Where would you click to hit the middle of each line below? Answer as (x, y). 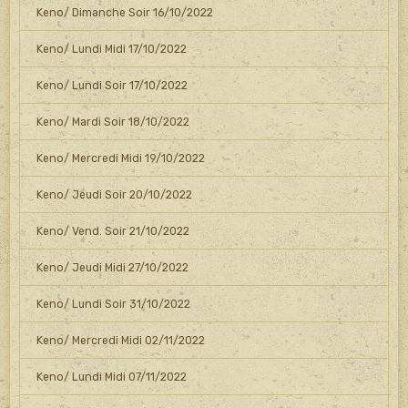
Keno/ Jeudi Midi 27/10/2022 (112, 267)
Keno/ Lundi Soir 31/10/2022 (113, 304)
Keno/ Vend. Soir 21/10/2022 (112, 231)
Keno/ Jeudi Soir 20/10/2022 (114, 194)
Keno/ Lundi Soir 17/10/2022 (112, 85)
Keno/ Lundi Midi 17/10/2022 (111, 49)
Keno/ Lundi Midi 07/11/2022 (111, 377)
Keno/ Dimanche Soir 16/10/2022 (124, 12)
